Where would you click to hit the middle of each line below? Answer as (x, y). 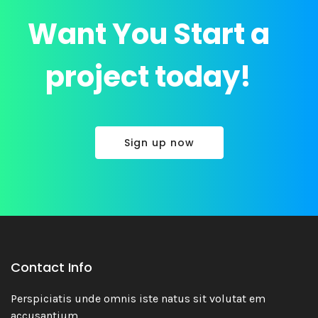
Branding (159, 298)
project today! (148, 77)
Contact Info (51, 267)
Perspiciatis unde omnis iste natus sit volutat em (138, 298)
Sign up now (159, 143)
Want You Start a (148, 34)
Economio (159, 280)
